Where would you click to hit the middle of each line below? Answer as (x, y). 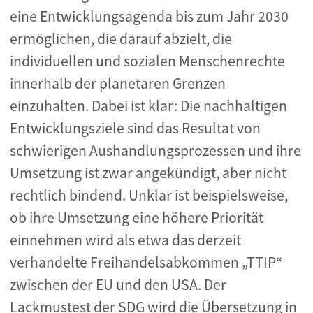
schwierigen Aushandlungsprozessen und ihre (155, 151)
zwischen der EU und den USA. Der (118, 285)
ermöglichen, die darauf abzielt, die (121, 39)
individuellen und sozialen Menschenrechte (147, 61)
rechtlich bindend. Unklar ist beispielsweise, (149, 195)
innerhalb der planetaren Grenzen (118, 83)
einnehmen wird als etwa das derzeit (125, 240)
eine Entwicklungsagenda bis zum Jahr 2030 (149, 16)
